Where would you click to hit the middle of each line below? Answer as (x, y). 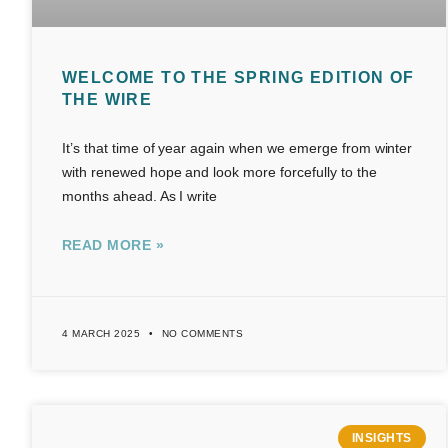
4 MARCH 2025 (103, 333)
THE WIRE (107, 99)
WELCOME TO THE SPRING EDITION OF (238, 77)
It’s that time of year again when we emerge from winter (237, 147)
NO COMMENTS (200, 333)
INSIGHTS (381, 438)
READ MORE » (113, 244)
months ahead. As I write (140, 195)
